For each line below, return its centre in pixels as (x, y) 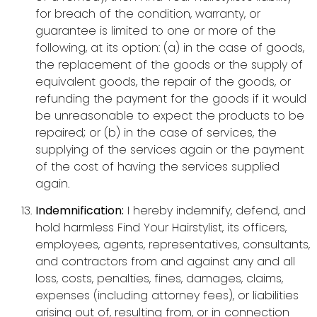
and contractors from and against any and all (165, 262)
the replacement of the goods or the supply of (169, 64)
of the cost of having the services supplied (157, 166)
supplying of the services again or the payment (170, 149)
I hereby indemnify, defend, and (215, 211)
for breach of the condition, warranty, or (148, 13)
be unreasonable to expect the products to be (170, 115)
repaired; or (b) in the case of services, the (156, 132)
